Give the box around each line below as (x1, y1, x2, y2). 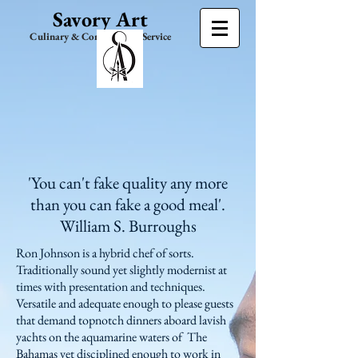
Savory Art (52, 6, 148, 33)
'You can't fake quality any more (28, 172, 228, 193)
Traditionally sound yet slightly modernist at (16, 261, 227, 278)
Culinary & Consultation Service (29, 30, 171, 43)
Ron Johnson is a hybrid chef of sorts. (16, 245, 194, 261)
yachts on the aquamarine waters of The (16, 328, 207, 345)
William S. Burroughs (59, 215, 197, 237)
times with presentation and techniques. (16, 278, 205, 295)
